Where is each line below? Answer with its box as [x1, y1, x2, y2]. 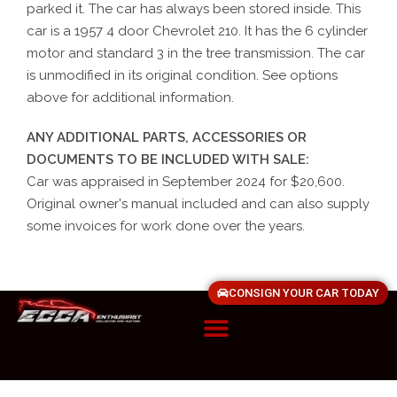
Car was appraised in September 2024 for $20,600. [27, 173, 346, 190]
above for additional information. [27, 89, 235, 105]
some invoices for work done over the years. [27, 217, 306, 234]
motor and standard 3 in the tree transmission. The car [27, 44, 366, 61]
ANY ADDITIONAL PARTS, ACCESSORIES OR [27, 128, 307, 145]
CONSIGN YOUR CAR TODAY [229, 285, 379, 300]
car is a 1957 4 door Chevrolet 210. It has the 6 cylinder [27, 22, 369, 39]
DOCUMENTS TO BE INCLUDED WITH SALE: [27, 151, 310, 167]
